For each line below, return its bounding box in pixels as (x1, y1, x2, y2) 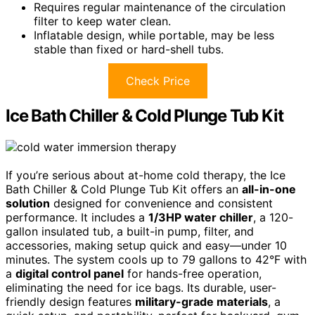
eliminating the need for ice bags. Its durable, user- (6, 281, 276, 295)
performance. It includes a (6, 210, 148, 224)
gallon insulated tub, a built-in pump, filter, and (6, 224, 254, 238)
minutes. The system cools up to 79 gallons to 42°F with (6, 252, 307, 266)
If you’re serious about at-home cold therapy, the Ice (6, 168, 285, 182)
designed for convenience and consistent (50, 196, 273, 210)
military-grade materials (135, 295, 268, 309)
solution (6, 196, 50, 210)
